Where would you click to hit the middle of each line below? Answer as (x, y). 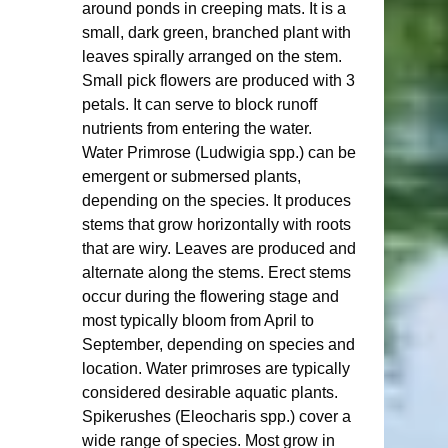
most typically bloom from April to (200, 320)
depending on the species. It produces (218, 200)
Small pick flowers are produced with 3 (220, 80)
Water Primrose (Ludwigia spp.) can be (221, 152)
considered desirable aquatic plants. (214, 392)
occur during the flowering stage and (212, 296)
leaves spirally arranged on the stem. (214, 56)
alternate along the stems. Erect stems (218, 272)
